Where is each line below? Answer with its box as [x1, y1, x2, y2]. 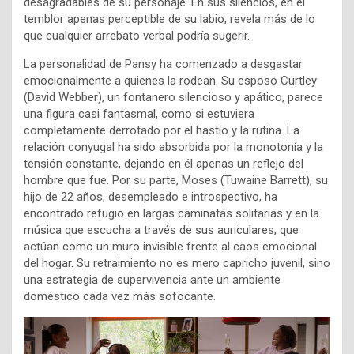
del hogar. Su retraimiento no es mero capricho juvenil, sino [24, 256, 330, 271]
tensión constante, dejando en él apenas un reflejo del [24, 156, 303, 171]
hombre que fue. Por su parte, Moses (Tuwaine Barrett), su [24, 173, 328, 188]
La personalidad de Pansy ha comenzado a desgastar [24, 57, 303, 72]
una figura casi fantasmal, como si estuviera [24, 107, 254, 122]
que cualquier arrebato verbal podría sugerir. [24, 28, 250, 43]
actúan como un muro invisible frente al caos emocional [24, 239, 317, 254]
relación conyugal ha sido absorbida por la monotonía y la [24, 140, 323, 155]
